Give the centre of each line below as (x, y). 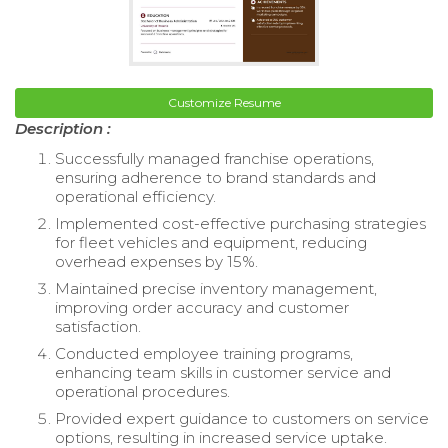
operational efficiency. (135, 196)
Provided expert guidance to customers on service (242, 418)
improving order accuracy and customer (202, 307)
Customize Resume (224, 102)
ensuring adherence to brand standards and (215, 177)
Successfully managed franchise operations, (214, 158)
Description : (63, 128)
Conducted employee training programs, (204, 353)
